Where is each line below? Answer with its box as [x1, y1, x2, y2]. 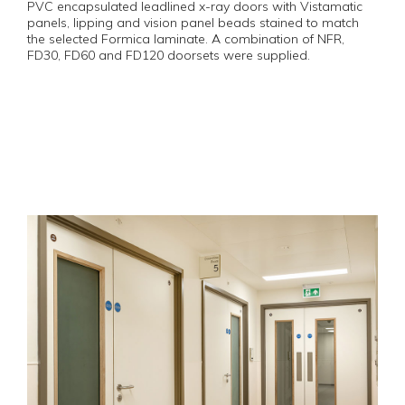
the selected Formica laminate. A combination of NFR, [27, 31, 344, 47]
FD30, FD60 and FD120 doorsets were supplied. [27, 47, 310, 63]
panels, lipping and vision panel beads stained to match [27, 14, 359, 31]
